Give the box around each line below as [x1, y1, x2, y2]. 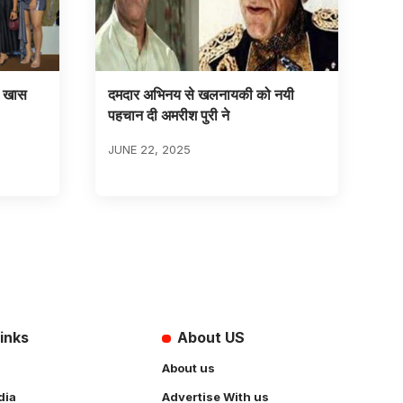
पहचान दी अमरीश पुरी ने [107, 105, 229, 124]
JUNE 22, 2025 [107, 141, 191, 157]
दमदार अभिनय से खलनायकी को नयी [107, 85, 294, 103]
